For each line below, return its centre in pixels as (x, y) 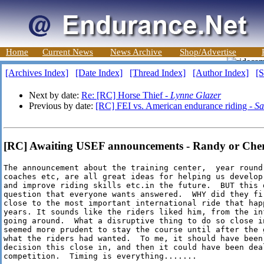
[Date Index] (99, 73)
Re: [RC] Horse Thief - (126, 95)
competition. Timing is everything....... (100, 256)
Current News (68, 52)
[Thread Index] (158, 73)
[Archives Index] (37, 73)
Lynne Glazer (196, 95)
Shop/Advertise (208, 52)
